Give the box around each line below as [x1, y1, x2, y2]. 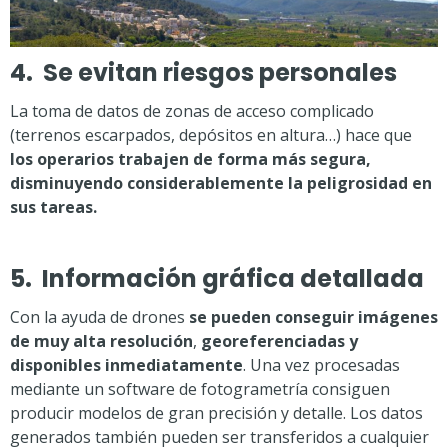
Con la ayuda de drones [10, 306, 189, 328]
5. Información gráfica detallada [10, 262, 424, 295]
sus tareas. [10, 196, 97, 218]
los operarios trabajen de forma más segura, [10, 148, 371, 170]
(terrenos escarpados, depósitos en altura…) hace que [10, 124, 412, 146]
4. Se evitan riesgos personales [10, 56, 397, 89]
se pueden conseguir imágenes [189, 306, 438, 328]
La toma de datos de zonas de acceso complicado [10, 100, 374, 122]
